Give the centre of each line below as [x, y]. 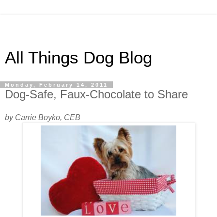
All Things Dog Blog [78, 58]
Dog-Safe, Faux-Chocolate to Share [96, 94]
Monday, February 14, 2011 [56, 85]
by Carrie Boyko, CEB [43, 117]
